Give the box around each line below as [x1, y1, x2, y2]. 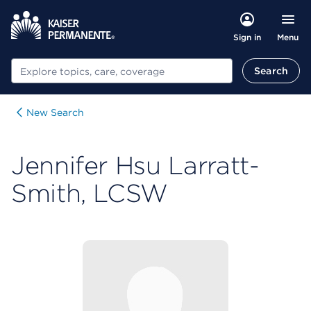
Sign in [233, 32, 261, 42]
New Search [26, 107, 84, 118]
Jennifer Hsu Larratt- [11, 150, 260, 180]
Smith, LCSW [11, 178, 169, 208]
